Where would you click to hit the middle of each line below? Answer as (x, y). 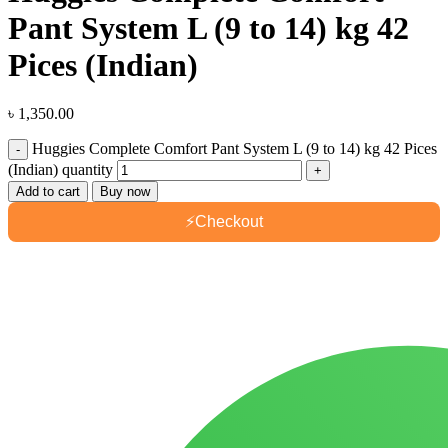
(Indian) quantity (60, 170)
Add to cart (48, 192)
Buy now (125, 192)
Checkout (229, 222)
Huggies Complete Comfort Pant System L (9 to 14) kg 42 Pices (234, 149)
